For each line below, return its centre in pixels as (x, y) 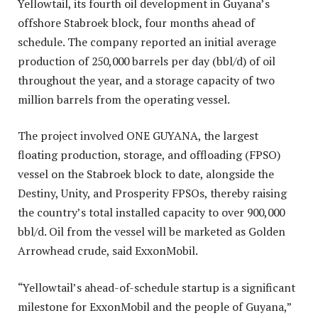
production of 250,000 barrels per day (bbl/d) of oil (147, 61)
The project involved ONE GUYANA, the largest (138, 136)
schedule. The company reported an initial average (147, 42)
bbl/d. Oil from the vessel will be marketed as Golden (152, 232)
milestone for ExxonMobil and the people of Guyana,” (154, 306)
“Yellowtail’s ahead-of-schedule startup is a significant (157, 287)
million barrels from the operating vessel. (124, 99)
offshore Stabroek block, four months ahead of (136, 22)
